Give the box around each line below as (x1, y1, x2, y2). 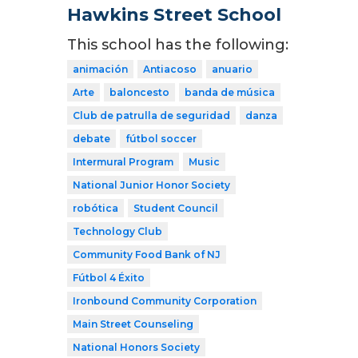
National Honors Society (73, 340, 200, 353)
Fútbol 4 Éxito (73, 271, 145, 284)
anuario (212, 62, 253, 75)
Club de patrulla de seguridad (73, 109, 230, 121)
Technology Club (73, 225, 162, 237)
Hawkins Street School (67, 3, 281, 26)
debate (73, 132, 110, 145)
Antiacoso (143, 62, 197, 75)
